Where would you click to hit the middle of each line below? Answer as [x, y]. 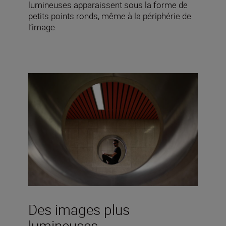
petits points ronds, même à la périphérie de [110, 16]
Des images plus [79, 209]
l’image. [43, 27]
